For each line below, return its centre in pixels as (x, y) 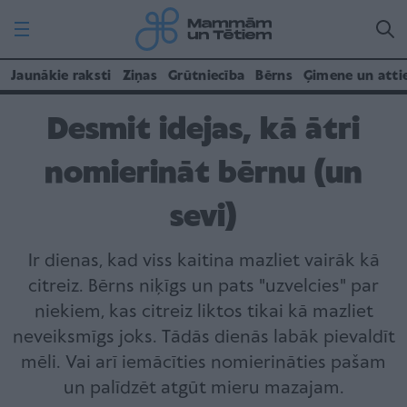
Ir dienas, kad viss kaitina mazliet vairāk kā (203, 261)
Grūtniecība (207, 76)
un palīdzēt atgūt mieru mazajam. (203, 388)
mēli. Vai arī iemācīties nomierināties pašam (203, 363)
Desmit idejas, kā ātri (203, 130)
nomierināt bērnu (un (203, 174)
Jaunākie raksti (61, 76)
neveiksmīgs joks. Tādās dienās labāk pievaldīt (203, 338)
